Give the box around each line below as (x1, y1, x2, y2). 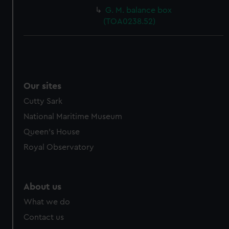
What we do (24, 198, 71, 206)
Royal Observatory (24, 143, 95, 151)
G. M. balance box (105, 6, 172, 14)
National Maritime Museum (24, 112, 123, 121)
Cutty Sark (24, 97, 63, 105)
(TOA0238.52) (103, 17, 156, 26)
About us (24, 182, 62, 191)
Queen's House (24, 128, 80, 136)
